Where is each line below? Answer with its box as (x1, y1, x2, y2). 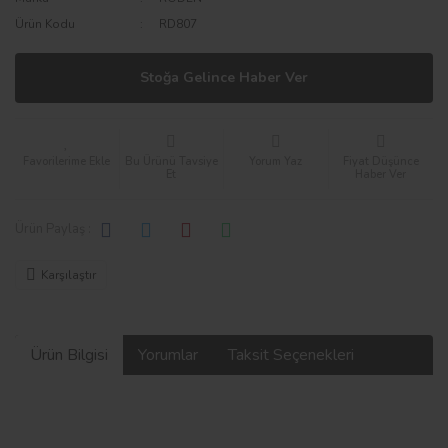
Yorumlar (138, 343, 198, 366)
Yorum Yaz (249, 153, 303, 169)
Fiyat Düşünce (342, 153, 419, 169)
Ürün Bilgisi (30, 343, 108, 366)
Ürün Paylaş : (15, 220, 91, 239)
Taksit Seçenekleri (228, 343, 354, 366)
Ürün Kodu (15, 15, 75, 32)
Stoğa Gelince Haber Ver (140, 68, 308, 88)
